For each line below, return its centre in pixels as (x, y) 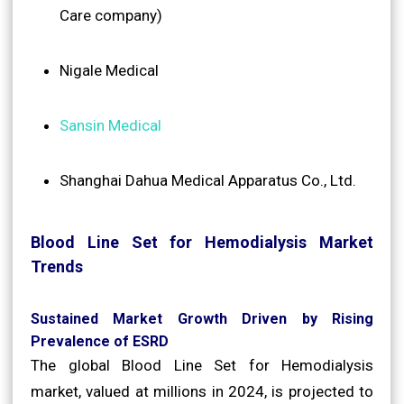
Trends (57, 266)
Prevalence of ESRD (100, 341)
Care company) (111, 15)
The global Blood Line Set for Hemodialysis (202, 365)
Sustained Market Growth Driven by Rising (202, 318)
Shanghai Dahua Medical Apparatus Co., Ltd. (208, 180)
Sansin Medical (110, 125)
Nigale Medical (109, 70)
